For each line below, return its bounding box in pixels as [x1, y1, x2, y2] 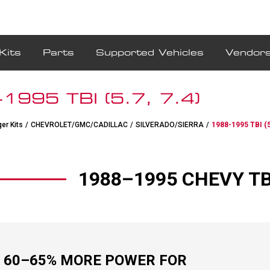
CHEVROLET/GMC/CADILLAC [31, 121, 128, 129]
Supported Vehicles [96, 48, 204, 57]
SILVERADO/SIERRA [136, 121, 204, 129]
